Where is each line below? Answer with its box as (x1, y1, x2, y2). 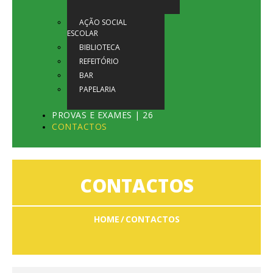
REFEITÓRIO (79, 56, 119, 67)
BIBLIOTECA (79, 42, 120, 53)
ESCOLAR (67, 28, 98, 39)
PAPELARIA (79, 84, 116, 95)
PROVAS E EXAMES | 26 (52, 109, 153, 121)
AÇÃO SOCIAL (79, 17, 127, 28)
